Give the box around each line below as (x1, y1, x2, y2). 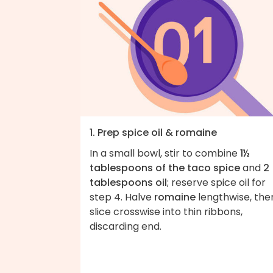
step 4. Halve (90, 190, 154, 204)
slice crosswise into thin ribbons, (90, 204, 243, 219)
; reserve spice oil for (167, 175, 266, 190)
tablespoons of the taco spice (90, 160, 240, 175)
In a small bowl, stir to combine (90, 146, 240, 160)
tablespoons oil (90, 175, 167, 190)
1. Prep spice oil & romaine (90, 125, 217, 140)
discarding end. (90, 219, 161, 233)
